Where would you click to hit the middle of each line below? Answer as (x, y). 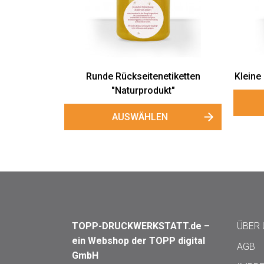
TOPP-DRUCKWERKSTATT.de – (141, 226)
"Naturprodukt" (143, 90)
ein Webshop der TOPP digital (138, 241)
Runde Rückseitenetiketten (143, 76)
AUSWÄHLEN (140, 117)
